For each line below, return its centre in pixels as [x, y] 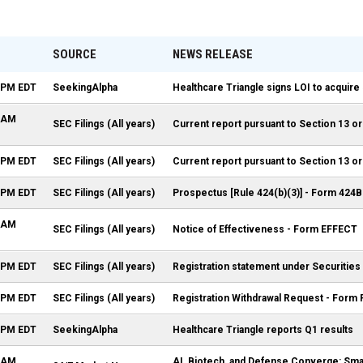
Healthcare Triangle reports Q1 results [263, 330]
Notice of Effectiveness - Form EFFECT [265, 229]
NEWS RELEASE [213, 54]
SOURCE [75, 54]
